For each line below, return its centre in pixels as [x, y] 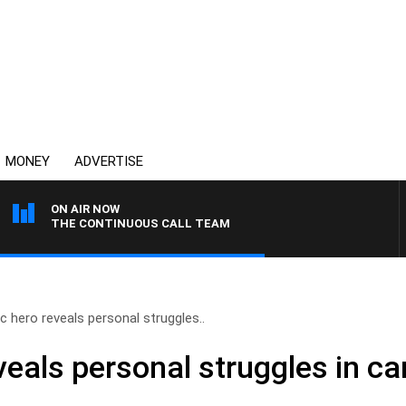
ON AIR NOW [85, 209]
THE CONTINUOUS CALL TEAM [140, 223]
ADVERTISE [109, 161]
